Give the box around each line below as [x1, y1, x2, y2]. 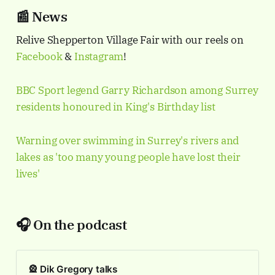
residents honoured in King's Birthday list [15, 100, 215, 114]
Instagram [74, 50, 124, 64]
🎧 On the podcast [15, 215, 127, 234]
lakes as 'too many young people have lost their [15, 150, 241, 165]
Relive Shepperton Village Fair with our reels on [15, 33, 244, 47]
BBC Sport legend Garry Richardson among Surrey [15, 83, 258, 98]
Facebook [15, 50, 63, 64]
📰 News [15, 7, 68, 26]
